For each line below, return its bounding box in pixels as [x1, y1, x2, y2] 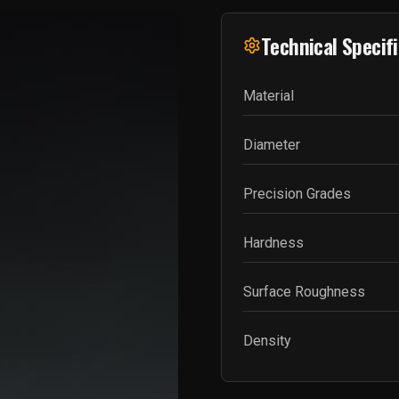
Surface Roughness [243, 283, 365, 300]
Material [243, 87, 294, 104]
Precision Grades [243, 185, 351, 202]
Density [243, 332, 291, 349]
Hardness [243, 234, 304, 251]
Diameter [243, 136, 300, 153]
